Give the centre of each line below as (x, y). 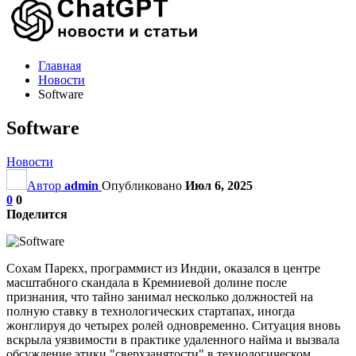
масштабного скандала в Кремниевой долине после (147, 282)
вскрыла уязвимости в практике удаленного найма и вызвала (173, 339)
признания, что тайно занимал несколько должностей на (160, 296)
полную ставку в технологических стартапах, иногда (151, 311)
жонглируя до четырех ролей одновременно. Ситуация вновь (173, 325)
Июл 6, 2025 (219, 185)
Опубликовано (143, 185)
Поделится (37, 214)
